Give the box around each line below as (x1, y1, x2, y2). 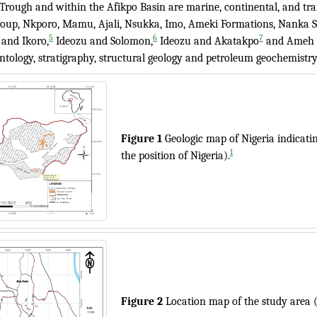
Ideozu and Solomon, (53, 35, 153, 47)
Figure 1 (121, 132, 165, 145)
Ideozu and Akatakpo (157, 35, 259, 47)
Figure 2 (121, 295, 166, 308)
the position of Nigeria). (121, 149, 230, 162)
